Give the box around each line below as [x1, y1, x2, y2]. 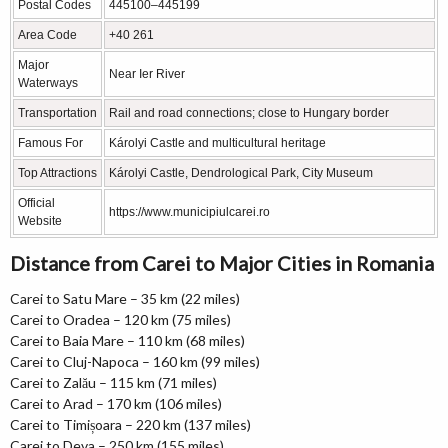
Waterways [18, 76, 78, 90]
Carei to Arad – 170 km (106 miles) [10, 395, 222, 412]
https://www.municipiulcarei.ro [109, 205, 270, 219]
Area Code [18, 28, 77, 42]
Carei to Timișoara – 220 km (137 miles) [10, 416, 251, 433]
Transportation [18, 106, 97, 120]
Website [18, 214, 62, 228]
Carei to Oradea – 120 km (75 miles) [10, 311, 231, 328]
